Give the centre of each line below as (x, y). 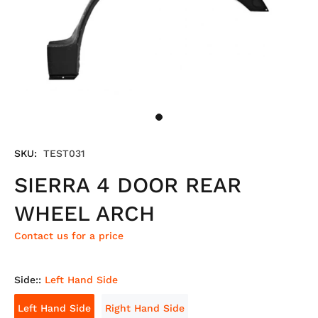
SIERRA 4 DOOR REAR (128, 185)
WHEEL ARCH (84, 213)
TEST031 (64, 153)
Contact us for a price (69, 236)
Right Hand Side (145, 308)
